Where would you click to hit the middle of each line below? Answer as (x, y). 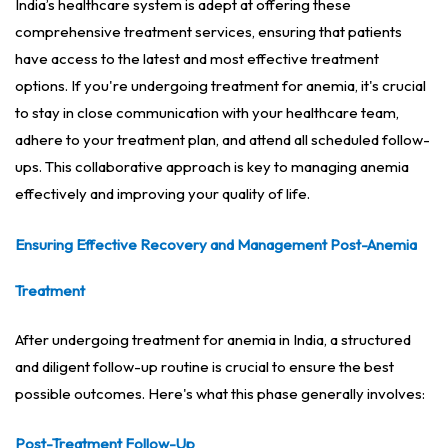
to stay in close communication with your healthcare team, (207, 113)
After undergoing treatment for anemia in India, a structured (213, 340)
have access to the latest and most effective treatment (197, 59)
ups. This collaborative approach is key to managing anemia (212, 167)
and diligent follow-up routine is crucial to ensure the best (204, 367)
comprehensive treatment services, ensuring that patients (208, 32)
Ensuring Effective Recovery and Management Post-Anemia (216, 245)
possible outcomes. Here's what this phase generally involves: (220, 394)
